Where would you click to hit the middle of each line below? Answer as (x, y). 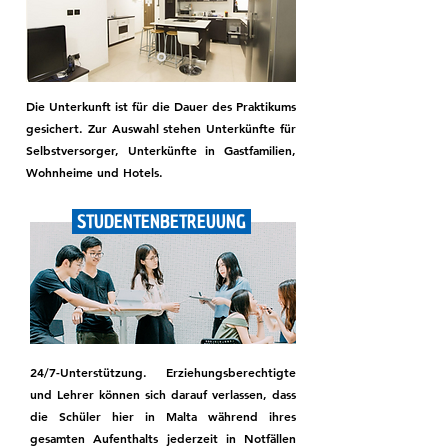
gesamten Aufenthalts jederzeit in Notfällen (163, 438)
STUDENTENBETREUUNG (161, 221)
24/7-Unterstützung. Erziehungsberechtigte (163, 372)
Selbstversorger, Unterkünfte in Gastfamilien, (161, 150)
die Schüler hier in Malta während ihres (163, 416)
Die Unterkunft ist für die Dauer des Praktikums (161, 106)
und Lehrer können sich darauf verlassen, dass (163, 394)
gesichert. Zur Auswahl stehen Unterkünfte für (161, 128)
